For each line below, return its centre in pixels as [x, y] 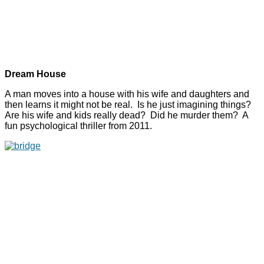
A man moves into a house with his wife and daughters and [127, 94]
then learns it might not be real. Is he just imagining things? [129, 105]
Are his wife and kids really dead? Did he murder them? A [126, 115]
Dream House [35, 74]
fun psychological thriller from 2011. [78, 126]
